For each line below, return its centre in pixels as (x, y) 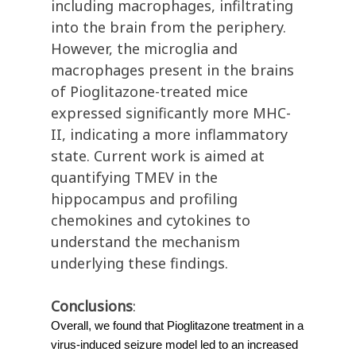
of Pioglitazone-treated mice (149, 92)
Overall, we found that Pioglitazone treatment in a (177, 326)
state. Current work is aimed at (158, 156)
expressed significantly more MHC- (171, 113)
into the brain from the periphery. (168, 27)
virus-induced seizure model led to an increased (174, 345)
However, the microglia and (144, 49)
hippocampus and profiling (144, 199)
